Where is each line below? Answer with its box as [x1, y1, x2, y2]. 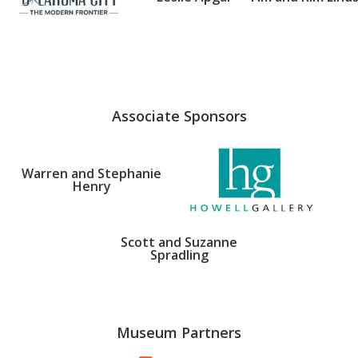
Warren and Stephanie [22, 164, 161, 182]
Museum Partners [117, 322, 241, 342]
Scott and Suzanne [121, 233, 237, 251]
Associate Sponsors [111, 105, 247, 125]
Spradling [149, 245, 209, 264]
